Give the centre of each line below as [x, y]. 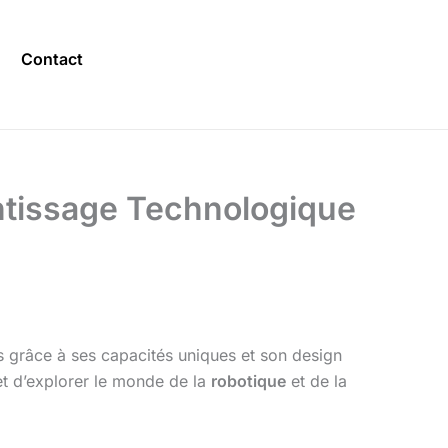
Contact [51, 59]
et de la [316, 380]
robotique [248, 380]
